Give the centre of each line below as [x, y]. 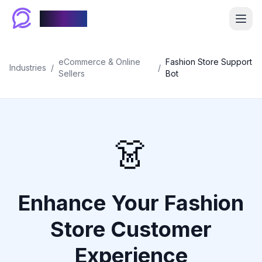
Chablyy [63, 19]
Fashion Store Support [208, 62]
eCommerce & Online [99, 62]
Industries [28, 68]
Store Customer [131, 229]
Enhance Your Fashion [131, 203]
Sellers [72, 73]
